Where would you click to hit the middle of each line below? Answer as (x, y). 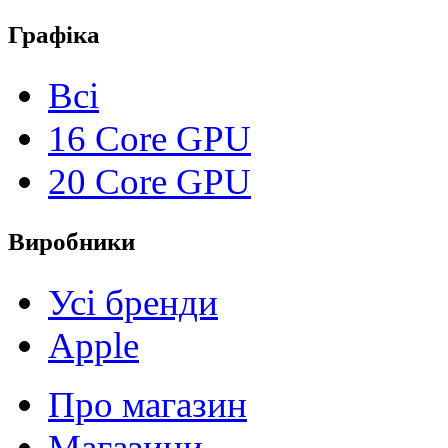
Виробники (71, 242)
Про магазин (147, 405)
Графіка (54, 35)
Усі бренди (133, 303)
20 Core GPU (149, 182)
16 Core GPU (149, 139)
